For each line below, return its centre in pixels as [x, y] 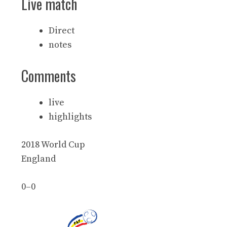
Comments [49, 75]
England [39, 159]
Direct [62, 30]
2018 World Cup [53, 144]
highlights [70, 117]
